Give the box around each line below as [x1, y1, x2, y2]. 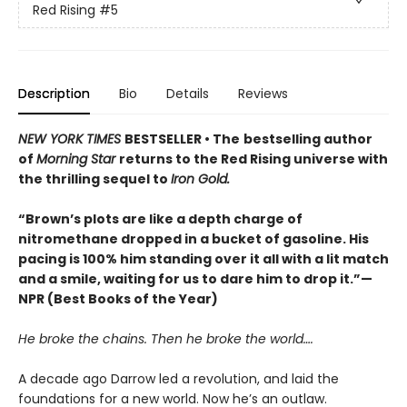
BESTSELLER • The [124, 129, 240, 148]
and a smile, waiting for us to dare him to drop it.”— [18, 269, 372, 288]
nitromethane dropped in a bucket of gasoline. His [18, 229, 369, 248]
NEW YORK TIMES [18, 129, 124, 148]
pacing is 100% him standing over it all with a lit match [18, 249, 389, 268]
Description [18, 84, 90, 103]
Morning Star [36, 149, 119, 168]
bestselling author [243, 129, 372, 148]
